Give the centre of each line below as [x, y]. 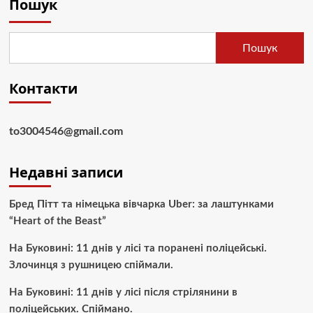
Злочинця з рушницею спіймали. [91, 265]
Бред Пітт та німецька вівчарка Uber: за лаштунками [141, 205]
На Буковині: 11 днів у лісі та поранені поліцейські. [138, 249]
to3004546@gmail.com [66, 132]
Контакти [43, 89]
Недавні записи [66, 173]
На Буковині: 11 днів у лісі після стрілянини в [123, 293]
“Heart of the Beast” [57, 221]
